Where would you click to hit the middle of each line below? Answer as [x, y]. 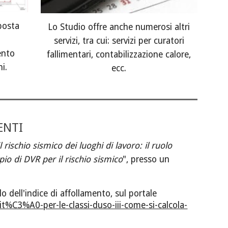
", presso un [146, 159]
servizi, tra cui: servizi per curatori [119, 40]
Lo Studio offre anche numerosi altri [119, 27]
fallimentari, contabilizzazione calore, [119, 54]
